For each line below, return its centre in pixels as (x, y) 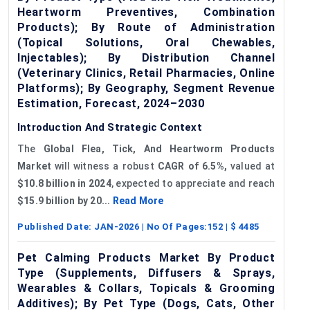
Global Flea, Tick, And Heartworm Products (159, 148)
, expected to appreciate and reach (193, 183)
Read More (138, 200)
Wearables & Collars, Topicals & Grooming (146, 288)
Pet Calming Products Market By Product (146, 257)
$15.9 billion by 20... (65, 200)
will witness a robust (104, 166)
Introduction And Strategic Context (110, 127)
